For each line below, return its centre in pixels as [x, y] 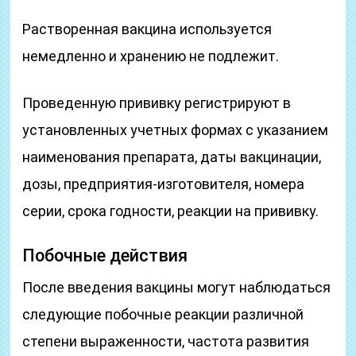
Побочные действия [105, 255]
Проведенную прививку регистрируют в [157, 103]
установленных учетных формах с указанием [176, 130]
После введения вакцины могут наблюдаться [177, 287]
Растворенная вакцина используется [147, 29]
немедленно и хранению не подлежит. [151, 56]
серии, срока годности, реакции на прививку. [171, 211]
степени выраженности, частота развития [166, 341]
